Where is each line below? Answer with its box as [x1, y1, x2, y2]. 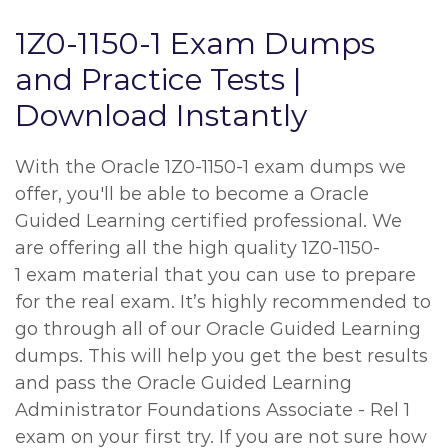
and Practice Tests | [15, 61, 302, 98]
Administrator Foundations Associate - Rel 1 [15, 399, 410, 421]
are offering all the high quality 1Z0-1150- [15, 237, 380, 259]
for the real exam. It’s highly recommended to [15, 291, 431, 313]
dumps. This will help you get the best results [15, 345, 428, 367]
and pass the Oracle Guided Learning [15, 372, 352, 394]
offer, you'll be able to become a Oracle [15, 183, 369, 205]
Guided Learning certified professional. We [15, 210, 402, 232]
